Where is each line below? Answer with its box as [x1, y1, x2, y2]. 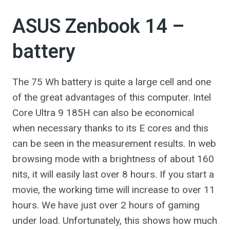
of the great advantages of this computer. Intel [12, 91, 211, 103]
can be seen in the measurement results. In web [12, 138, 216, 149]
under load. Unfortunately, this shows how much [12, 215, 217, 226]
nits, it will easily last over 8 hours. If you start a [12, 168, 214, 180]
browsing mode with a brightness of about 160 [12, 153, 214, 165]
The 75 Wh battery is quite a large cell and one [12, 76, 211, 88]
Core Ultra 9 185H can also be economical [12, 107, 194, 119]
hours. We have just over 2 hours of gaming [12, 199, 200, 211]
